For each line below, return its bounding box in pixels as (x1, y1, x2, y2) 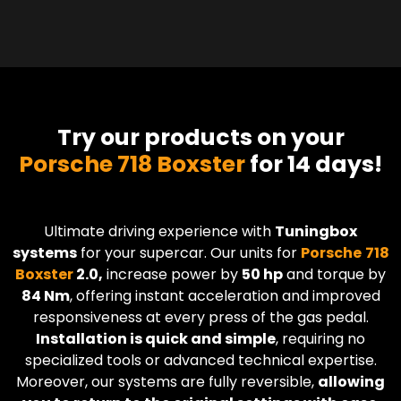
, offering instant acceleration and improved (69, 285, 380, 306)
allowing (318, 371, 385, 392)
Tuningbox (275, 220, 357, 242)
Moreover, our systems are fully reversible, (16, 371, 318, 392)
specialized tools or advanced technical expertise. (24, 349, 377, 371)
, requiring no (276, 328, 365, 349)
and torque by (283, 263, 386, 285)
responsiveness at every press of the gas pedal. (32, 306, 369, 328)
